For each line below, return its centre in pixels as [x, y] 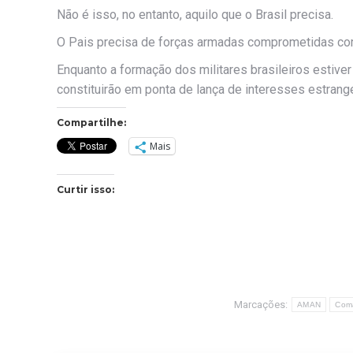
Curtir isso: [85, 190]
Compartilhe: [91, 123]
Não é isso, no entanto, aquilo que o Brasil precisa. [195, 15]
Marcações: [262, 304]
